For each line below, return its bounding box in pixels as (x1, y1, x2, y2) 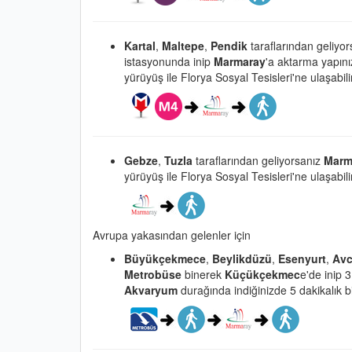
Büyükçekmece (124, 250, 206, 266)
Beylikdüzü (212, 250, 272, 266)
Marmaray (214, 53, 266, 69)
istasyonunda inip (124, 53, 214, 69)
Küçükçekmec (225, 266, 300, 282)
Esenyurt (278, 250, 326, 266)
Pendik (211, 37, 251, 53)
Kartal (124, 37, 156, 53)
